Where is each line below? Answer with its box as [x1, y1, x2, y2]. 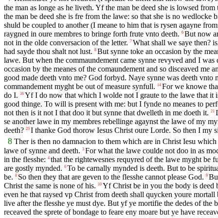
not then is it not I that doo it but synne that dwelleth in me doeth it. [4, 108, 209, 117]
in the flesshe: [4, 155, 46, 163]
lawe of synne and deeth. [4, 146, 80, 155]
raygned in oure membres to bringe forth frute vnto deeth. [4, 29, 180, 38]
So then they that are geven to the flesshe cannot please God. [18, 172, 204, 181]
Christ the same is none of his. [4, 181, 96, 190]
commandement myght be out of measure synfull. [4, 82, 155, 91]
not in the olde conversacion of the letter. [4, 38, 128, 47]
